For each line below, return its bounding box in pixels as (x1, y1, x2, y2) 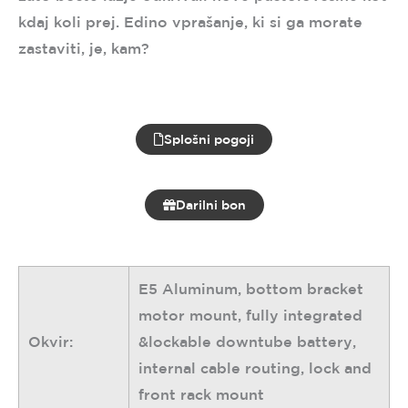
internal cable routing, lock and (138, 360, 372, 377)
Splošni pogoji (164, 132, 254, 148)
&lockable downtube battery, (138, 333, 356, 351)
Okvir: (28, 333, 73, 351)
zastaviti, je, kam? (18, 40, 149, 57)
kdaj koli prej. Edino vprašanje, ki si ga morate (18, 14, 362, 31)
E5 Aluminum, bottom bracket (138, 280, 363, 298)
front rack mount (138, 386, 264, 403)
